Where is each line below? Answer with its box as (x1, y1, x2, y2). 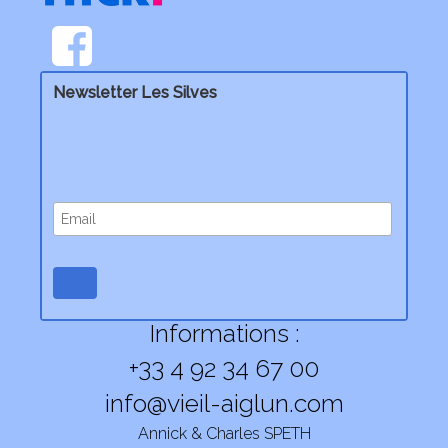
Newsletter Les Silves (52, 83, 217, 102)
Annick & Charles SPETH (137, 423, 311, 443)
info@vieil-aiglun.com (104, 387, 344, 418)
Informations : (148, 317, 300, 348)
